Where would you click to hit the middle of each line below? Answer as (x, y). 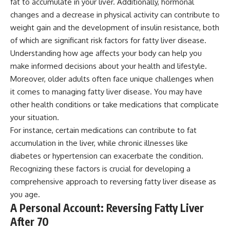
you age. (25, 195)
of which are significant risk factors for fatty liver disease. (108, 41)
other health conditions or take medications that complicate (114, 105)
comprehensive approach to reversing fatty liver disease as (113, 182)
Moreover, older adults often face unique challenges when (112, 79)
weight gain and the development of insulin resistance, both (115, 28)
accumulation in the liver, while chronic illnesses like (99, 143)
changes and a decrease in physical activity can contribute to (115, 15)
